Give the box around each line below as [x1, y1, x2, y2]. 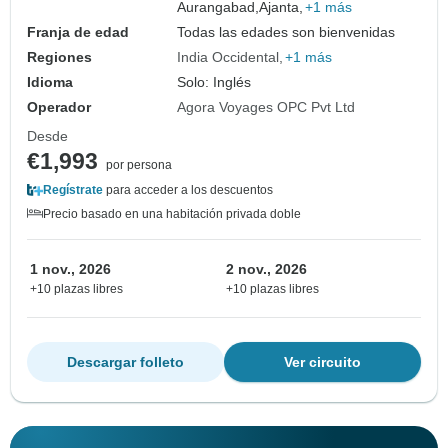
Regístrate [43, 183, 103, 198]
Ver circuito [284, 354, 361, 371]
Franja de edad [27, 24, 129, 41]
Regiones [27, 49, 92, 66]
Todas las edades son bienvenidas [177, 24, 396, 41]
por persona [106, 158, 172, 173]
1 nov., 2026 [30, 261, 111, 278]
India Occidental [177, 49, 280, 66]
